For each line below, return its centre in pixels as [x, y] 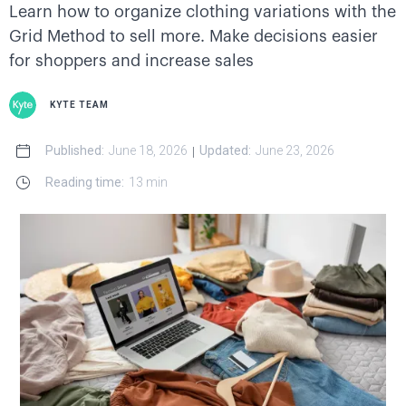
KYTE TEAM [79, 105]
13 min [148, 182]
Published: [75, 150]
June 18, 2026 [148, 150]
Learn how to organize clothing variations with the [203, 12]
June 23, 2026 [295, 150]
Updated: [225, 150]
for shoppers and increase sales [131, 61]
